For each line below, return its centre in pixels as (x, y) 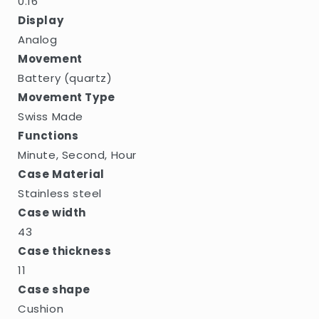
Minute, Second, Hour (77, 155)
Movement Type (67, 98)
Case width (52, 213)
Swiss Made (51, 117)
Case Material (61, 174)
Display (41, 21)
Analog (38, 40)
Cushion (41, 309)
